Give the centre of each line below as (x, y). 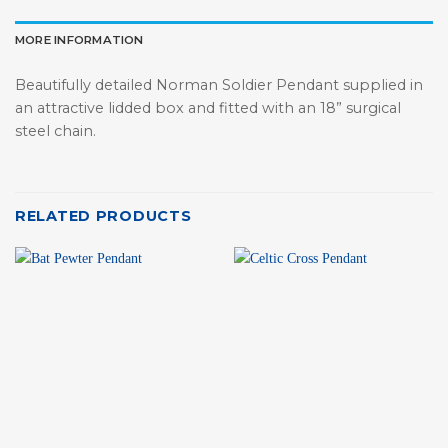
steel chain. (55, 130)
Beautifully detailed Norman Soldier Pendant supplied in (219, 84)
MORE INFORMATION (79, 40)
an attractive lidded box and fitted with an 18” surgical (208, 107)
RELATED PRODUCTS (103, 215)
